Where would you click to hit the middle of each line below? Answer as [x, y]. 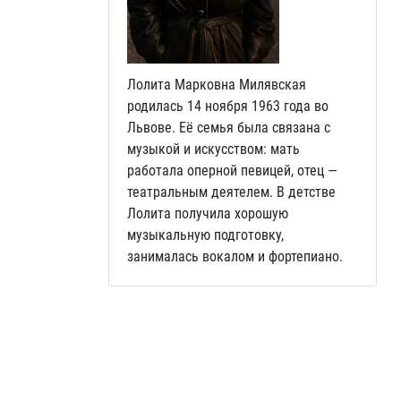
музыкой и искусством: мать [213, 149]
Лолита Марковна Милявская [217, 85]
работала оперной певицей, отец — [232, 171]
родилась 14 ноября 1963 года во [228, 106]
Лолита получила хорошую [208, 213]
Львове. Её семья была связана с [229, 128]
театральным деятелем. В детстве [231, 192]
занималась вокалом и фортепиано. [235, 256]
